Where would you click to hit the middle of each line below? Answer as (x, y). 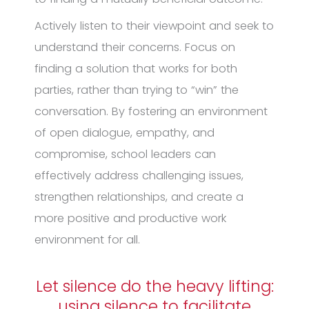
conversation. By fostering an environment (151, 111)
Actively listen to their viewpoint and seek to (154, 26)
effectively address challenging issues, (139, 175)
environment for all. (87, 239)
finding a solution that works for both (136, 68)
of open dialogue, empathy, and (124, 132)
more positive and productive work (130, 218)
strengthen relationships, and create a (139, 197)
